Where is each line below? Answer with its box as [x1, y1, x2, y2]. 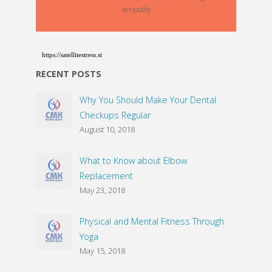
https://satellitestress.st [42, 50, 103, 58]
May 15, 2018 [79, 245, 125, 257]
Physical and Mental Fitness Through [79, 216, 224, 228]
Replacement [79, 170, 133, 182]
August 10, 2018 [79, 123, 135, 135]
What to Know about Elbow [79, 155, 187, 167]
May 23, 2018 [79, 185, 125, 196]
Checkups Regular [79, 109, 151, 121]
